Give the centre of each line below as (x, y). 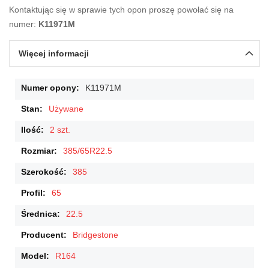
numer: (24, 24)
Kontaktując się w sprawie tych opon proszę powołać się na (121, 10)
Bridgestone (95, 235)
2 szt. (60, 130)
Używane (66, 109)
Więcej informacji (54, 54)
